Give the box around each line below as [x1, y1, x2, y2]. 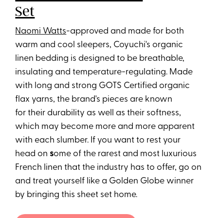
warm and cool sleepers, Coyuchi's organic [15, 40, 183, 50]
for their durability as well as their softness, [15, 109, 182, 118]
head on [15, 149, 50, 159]
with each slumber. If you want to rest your [15, 136, 181, 145]
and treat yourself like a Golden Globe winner [15, 177, 194, 186]
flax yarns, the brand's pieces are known [15, 95, 173, 105]
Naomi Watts [15, 27, 67, 36]
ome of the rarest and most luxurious [54, 149, 197, 159]
